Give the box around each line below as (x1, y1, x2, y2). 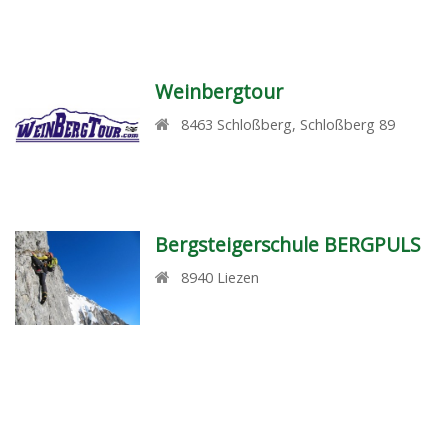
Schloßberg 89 (300, 114, 396, 134)
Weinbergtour (154, 77, 283, 105)
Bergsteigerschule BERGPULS (154, 230, 421, 258)
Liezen (217, 267, 260, 287)
